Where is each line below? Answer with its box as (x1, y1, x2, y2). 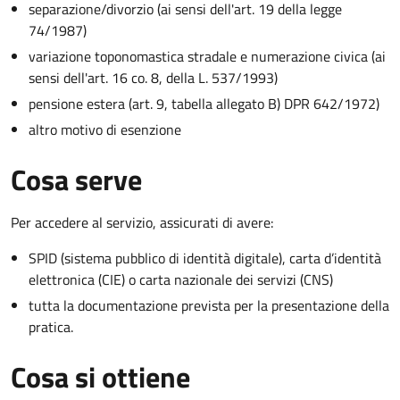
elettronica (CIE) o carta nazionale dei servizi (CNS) (29, 268, 333, 290)
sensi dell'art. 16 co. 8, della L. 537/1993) (29, 66, 278, 88)
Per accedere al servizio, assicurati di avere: (11, 211, 273, 233)
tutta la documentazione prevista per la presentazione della (29, 294, 389, 316)
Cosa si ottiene (11, 354, 190, 398)
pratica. (29, 315, 73, 337)
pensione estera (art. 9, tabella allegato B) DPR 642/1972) (29, 92, 379, 114)
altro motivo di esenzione (29, 118, 181, 140)
